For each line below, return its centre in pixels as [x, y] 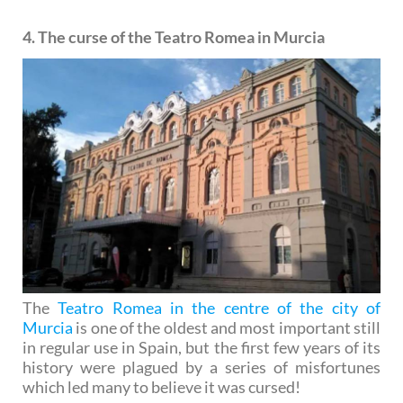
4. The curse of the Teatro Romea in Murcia [174, 37]
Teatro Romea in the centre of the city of [219, 308]
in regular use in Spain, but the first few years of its [201, 348]
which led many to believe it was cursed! [161, 387]
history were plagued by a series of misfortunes [201, 367]
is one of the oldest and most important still [227, 328]
